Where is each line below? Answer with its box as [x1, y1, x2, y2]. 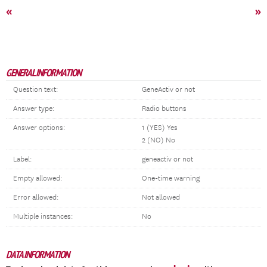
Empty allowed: [13, 174, 62, 183]
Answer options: [13, 123, 65, 132]
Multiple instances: [13, 212, 73, 221]
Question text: [13, 85, 58, 94]
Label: [13, 155, 32, 164]
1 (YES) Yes [142, 123, 178, 132]
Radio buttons [142, 104, 187, 113]
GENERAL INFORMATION [6, 66, 81, 79]
